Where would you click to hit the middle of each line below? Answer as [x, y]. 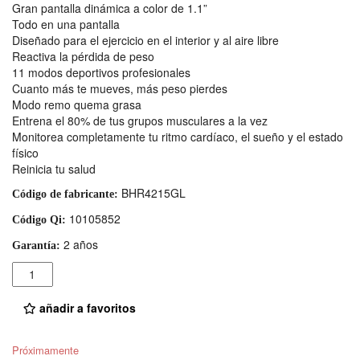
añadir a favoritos [86, 307]
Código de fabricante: [65, 194]
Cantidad [37, 270]
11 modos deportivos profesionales [101, 72]
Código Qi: [39, 219]
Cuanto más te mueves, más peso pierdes [120, 88]
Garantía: [36, 245]
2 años [79, 244]
